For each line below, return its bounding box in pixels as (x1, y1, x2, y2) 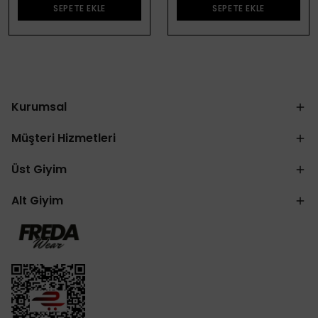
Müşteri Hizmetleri (11, 129, 116, 146)
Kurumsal (11, 98, 67, 115)
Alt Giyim (11, 192, 63, 209)
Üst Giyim (11, 160, 67, 177)
